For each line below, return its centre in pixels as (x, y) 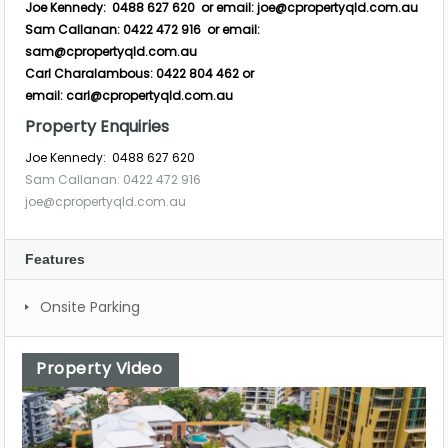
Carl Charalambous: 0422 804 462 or (139, 73)
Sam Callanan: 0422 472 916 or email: (142, 29)
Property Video (99, 368)
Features (55, 258)
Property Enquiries (97, 126)
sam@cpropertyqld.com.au (111, 51)
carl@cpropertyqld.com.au (149, 95)
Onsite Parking (90, 306)
